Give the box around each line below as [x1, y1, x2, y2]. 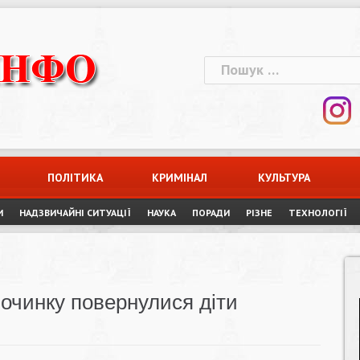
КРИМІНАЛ [152, 170, 208, 185]
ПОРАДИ [192, 207, 230, 219]
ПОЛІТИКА [47, 170, 104, 185]
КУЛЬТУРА [258, 170, 311, 185]
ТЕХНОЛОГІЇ [288, 207, 347, 219]
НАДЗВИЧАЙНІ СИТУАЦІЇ [19, 207, 131, 219]
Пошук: [203, 56, 250, 75]
